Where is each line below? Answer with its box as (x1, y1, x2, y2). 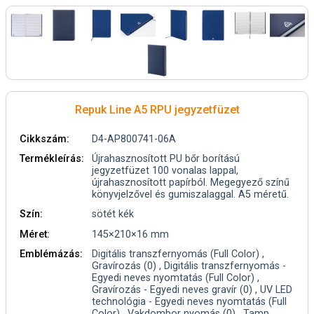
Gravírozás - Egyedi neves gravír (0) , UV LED (92, 283, 293, 296)
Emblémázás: (20, 247, 83, 260)
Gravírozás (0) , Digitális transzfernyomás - (92, 259, 287, 272)
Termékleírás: (20, 153, 85, 165)
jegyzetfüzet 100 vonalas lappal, (92, 165, 239, 177)
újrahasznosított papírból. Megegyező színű (92, 177, 290, 189)
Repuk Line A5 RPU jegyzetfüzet (74, 103, 240, 116)
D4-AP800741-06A (92, 132, 177, 145)
